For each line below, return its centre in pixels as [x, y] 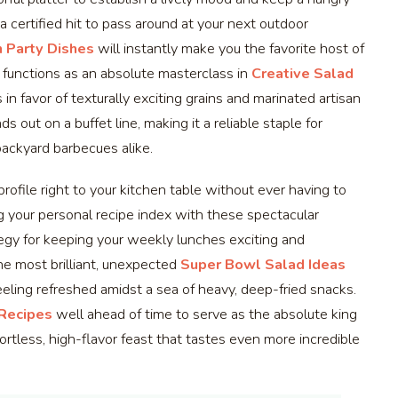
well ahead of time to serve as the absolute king [205, 315]
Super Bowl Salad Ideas [263, 265]
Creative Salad [302, 74]
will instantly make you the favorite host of [229, 49]
